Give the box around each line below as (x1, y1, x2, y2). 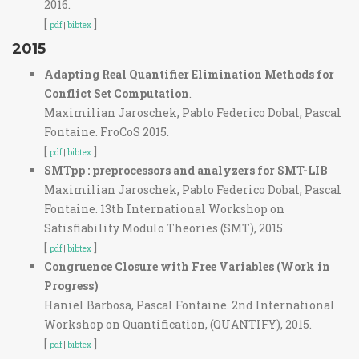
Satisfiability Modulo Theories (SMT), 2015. (44, 220, 285, 236)
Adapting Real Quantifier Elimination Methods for (44, 67, 334, 82)
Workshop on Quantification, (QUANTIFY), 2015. (44, 317, 312, 332)
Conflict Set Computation (44, 86, 189, 101)
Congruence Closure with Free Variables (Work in (44, 259, 330, 274)
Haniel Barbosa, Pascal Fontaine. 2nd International (44, 297, 335, 313)
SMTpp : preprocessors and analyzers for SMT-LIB (44, 163, 328, 178)
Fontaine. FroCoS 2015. (44, 124, 169, 139)
